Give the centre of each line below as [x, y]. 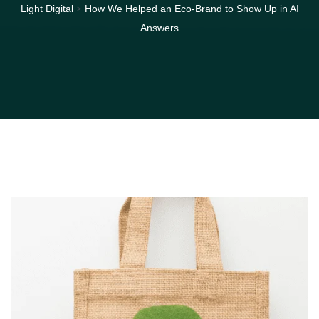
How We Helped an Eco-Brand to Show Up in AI [192, 9]
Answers [159, 28]
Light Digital [47, 9]
